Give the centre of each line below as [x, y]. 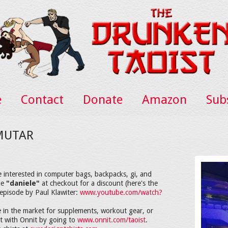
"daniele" [23, 183]
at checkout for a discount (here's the [99, 183]
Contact [42, 100]
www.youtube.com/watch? [121, 192]
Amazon [164, 100]
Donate [103, 100]
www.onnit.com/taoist [111, 220]
